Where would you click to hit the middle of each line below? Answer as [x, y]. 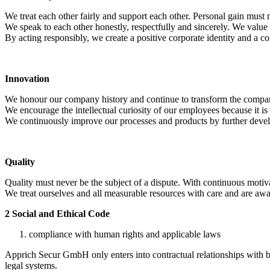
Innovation [27, 78]
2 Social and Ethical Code [57, 213]
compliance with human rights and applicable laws [125, 234]
